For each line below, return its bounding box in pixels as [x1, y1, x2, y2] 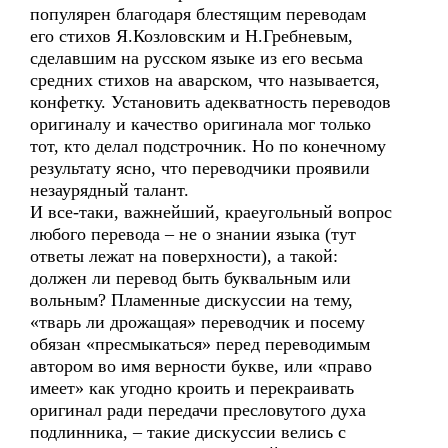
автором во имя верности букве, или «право [30, 356, 372, 376]
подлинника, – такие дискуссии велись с [30, 422, 346, 442]
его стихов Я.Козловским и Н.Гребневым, [30, 26, 353, 46]
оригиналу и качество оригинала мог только [30, 114, 371, 134]
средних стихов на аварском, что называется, [30, 70, 380, 90]
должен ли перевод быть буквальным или [30, 268, 351, 288]
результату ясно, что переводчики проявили [30, 158, 370, 178]
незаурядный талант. [30, 180, 189, 200]
